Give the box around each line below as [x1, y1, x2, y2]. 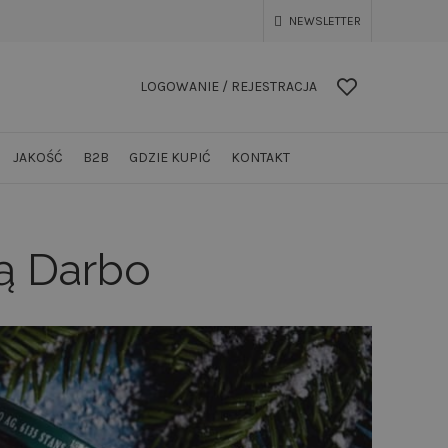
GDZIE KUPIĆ [128, 149, 211, 166]
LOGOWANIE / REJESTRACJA [140, 78, 317, 95]
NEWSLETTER [289, 14, 361, 28]
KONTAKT [230, 149, 290, 166]
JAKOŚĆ [12, 149, 63, 166]
